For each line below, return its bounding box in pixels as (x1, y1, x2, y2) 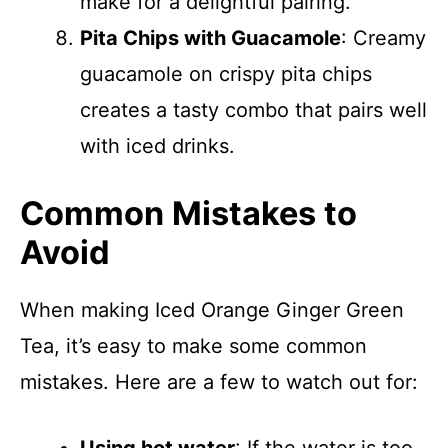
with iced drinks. (80, 134, 235, 158)
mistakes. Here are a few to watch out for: (20, 370, 418, 394)
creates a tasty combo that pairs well (80, 98, 427, 122)
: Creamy (341, 26, 426, 50)
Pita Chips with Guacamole (80, 26, 341, 50)
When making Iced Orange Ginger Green (20, 298, 404, 322)
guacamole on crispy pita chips (80, 62, 372, 86)
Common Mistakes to (20, 194, 357, 233)
